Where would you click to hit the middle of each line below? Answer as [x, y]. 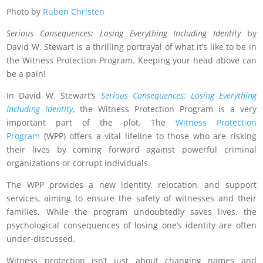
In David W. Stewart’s [54, 95]
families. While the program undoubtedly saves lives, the [131, 211]
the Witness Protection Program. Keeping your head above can [131, 60]
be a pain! [26, 73]
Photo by [25, 11]
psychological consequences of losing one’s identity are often [131, 225]
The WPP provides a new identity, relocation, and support [131, 184]
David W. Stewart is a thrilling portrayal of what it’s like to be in [131, 46]
